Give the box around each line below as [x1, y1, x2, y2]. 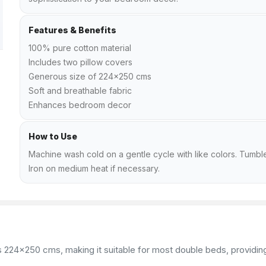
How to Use [28, 131, 77, 141]
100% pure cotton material [28, 43, 131, 53]
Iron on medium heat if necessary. [28, 163, 160, 173]
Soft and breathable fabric [28, 85, 132, 96]
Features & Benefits [28, 25, 116, 35]
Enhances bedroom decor [28, 100, 131, 110]
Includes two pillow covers [28, 57, 132, 67]
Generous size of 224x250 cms [28, 71, 151, 81]
